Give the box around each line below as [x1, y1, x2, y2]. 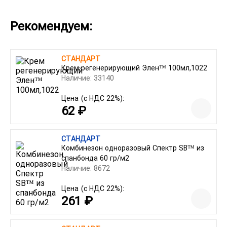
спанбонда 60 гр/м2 [61, 154, 129, 162]
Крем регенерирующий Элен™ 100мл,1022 [61, 64, 207, 72]
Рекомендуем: [10, 19, 92, 33]
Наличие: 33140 [61, 74, 114, 82]
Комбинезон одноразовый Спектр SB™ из [61, 144, 204, 152]
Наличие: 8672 [61, 164, 110, 172]
